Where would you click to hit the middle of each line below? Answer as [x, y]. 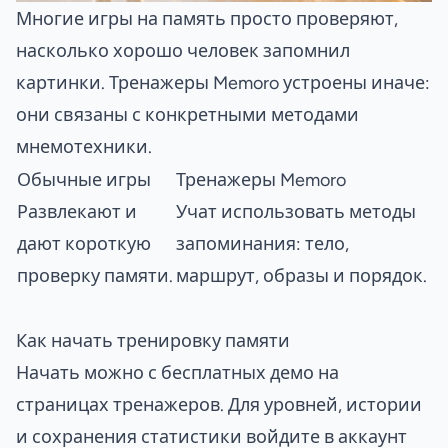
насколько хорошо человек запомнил [183, 50]
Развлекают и [77, 211]
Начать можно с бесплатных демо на [177, 372]
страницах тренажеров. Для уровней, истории [219, 404]
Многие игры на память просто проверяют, [207, 18]
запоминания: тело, [262, 243]
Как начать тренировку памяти [153, 340]
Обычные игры [84, 179]
